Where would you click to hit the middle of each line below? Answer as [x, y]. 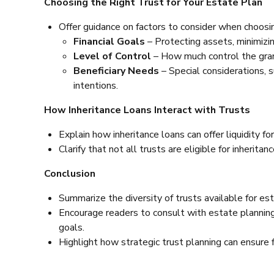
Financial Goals [109, 41]
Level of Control [112, 56]
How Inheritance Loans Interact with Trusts [147, 110]
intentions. [96, 85]
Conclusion [70, 173]
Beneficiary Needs [116, 71]
